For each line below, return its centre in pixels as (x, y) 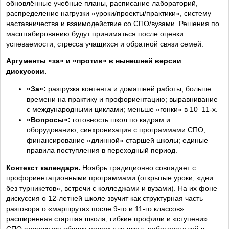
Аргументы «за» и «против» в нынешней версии (94, 61)
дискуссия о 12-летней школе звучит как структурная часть (105, 199)
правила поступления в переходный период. (102, 150)
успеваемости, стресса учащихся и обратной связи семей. (105, 44)
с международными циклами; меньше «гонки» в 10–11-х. (122, 109)
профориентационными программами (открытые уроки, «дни (110, 178)
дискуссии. (26, 71)
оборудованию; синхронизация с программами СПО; (116, 130)
